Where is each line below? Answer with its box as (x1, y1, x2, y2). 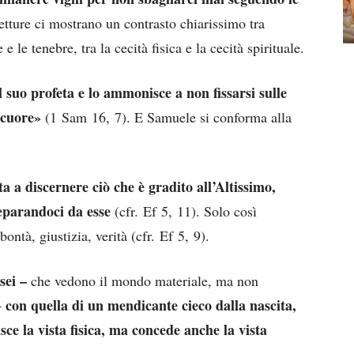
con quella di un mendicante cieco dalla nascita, (2, 295, 296, 316)
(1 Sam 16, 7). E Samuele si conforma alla (41, 107, 292, 127)
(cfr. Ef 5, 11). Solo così (111, 201, 257, 221)
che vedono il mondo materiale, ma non (27, 271, 258, 291)
